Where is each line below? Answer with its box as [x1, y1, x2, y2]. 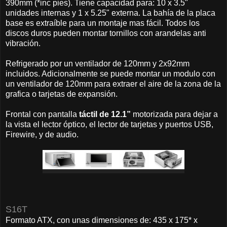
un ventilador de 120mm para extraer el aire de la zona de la [6, 79, 221, 88]
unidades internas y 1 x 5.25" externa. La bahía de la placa [6, 8, 215, 17]
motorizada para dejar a [131, 109, 218, 119]
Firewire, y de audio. [6, 130, 79, 139]
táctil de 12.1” [79, 109, 131, 119]
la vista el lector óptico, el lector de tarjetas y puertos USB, [6, 120, 213, 129]
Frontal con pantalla [6, 109, 79, 119]
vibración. [6, 39, 41, 48]
